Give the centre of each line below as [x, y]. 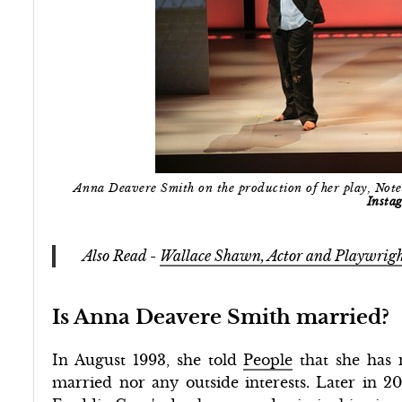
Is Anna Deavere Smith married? [221, 316]
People [268, 359]
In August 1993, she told [148, 359]
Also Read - [122, 255]
